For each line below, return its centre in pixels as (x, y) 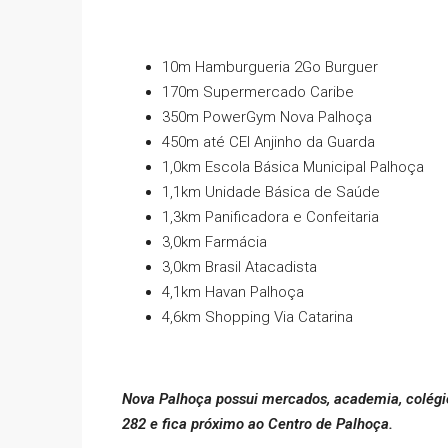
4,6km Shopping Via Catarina (257, 316)
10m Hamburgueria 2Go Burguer (270, 66)
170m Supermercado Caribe (258, 91)
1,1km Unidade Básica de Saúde (271, 191)
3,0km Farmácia (214, 241)
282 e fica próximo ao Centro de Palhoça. (257, 423)
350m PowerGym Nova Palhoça (267, 116)
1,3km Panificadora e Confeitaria (270, 216)
